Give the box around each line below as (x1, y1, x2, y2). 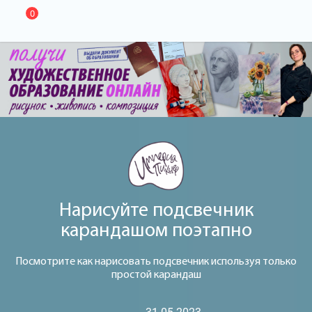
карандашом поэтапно (60, 221, 252, 241)
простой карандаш (111, 269, 201, 281)
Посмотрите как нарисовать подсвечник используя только (15, 256, 297, 267)
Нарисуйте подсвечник (58, 201, 253, 221)
